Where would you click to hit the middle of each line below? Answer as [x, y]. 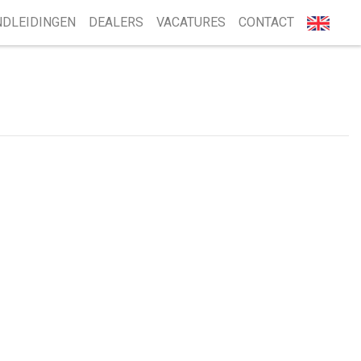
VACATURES [191, 22]
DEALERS [116, 22]
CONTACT [266, 22]
